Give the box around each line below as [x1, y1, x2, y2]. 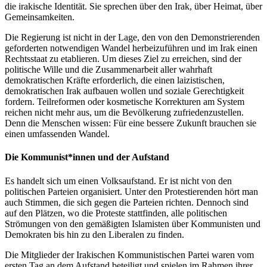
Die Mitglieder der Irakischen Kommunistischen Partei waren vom [5, 249, 254, 260]
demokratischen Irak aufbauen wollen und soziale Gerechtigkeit [5, 86, 244, 97]
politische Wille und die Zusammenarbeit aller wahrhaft [5, 64, 212, 75]
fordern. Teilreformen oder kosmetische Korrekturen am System [5, 97, 244, 107]
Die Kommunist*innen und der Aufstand [5, 152, 169, 163]
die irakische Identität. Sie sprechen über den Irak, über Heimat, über [5, 1, 262, 12]
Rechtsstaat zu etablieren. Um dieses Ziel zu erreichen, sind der [5, 54, 241, 64]
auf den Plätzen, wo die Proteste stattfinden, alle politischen [5, 207, 227, 218]
